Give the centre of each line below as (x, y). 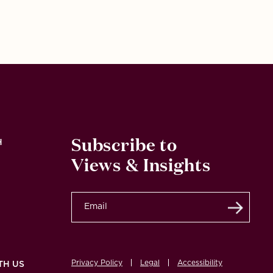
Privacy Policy (97, 262)
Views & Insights (141, 163)
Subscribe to (124, 143)
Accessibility (200, 262)
